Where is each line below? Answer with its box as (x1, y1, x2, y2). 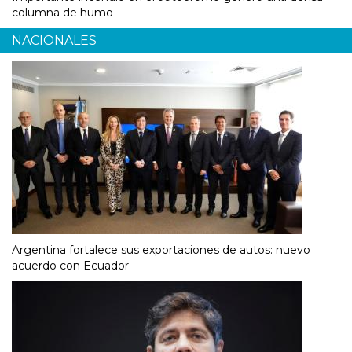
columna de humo (12, 5, 113, 20)
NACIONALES (12, 33, 97, 49)
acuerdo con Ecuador (12, 258, 129, 273)
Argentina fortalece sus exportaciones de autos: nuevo (12, 243, 310, 258)
